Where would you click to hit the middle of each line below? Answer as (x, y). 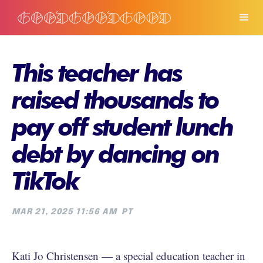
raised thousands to (115, 100)
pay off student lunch (122, 127)
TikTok (45, 181)
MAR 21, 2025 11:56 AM (64, 212)
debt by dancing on (115, 154)
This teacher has (97, 73)
